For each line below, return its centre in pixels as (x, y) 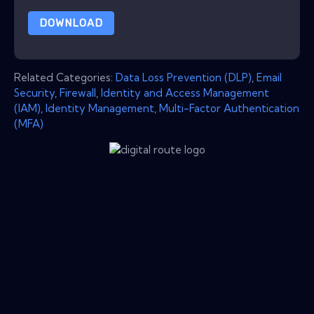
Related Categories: (65, 77)
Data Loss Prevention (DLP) (184, 77)
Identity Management (100, 108)
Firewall (78, 93)
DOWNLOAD (71, 23)
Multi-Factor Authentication (229, 108)
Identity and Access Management (185, 93)
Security (34, 93)
